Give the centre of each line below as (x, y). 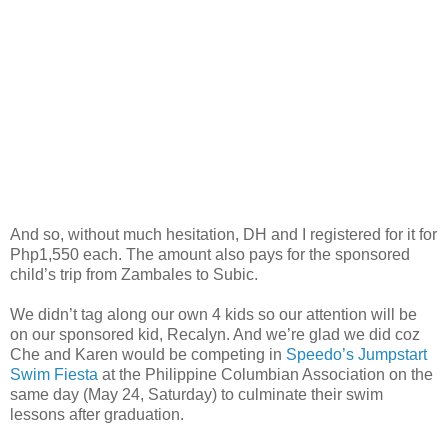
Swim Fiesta (54, 374)
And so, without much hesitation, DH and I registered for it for (223, 234)
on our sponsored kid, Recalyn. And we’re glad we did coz (215, 334)
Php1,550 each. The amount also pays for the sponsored (210, 254)
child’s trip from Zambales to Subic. (134, 274)
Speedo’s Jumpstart (356, 354)
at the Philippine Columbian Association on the (265, 374)
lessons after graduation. (97, 414)
